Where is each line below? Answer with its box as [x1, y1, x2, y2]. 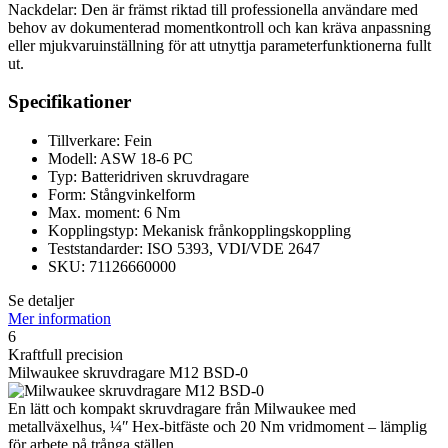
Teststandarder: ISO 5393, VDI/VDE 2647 [48, 240, 320, 258]
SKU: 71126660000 [48, 258, 176, 276]
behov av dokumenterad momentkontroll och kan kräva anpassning [8, 18, 431, 36]
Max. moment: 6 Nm [48, 204, 180, 222]
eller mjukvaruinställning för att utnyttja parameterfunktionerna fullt [8, 36, 431, 54]
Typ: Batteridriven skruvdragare [48, 168, 249, 186]
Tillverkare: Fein [48, 132, 152, 150]
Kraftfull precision [8, 346, 123, 364]
